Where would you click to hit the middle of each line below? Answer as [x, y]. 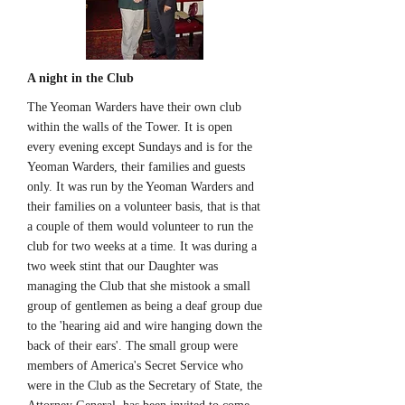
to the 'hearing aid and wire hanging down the [145, 326]
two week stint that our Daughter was [122, 266]
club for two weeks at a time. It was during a [142, 246]
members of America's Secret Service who [135, 366]
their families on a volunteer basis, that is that [144, 207]
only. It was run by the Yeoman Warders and [141, 187]
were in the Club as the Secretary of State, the [145, 386]
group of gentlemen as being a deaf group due [145, 306]
